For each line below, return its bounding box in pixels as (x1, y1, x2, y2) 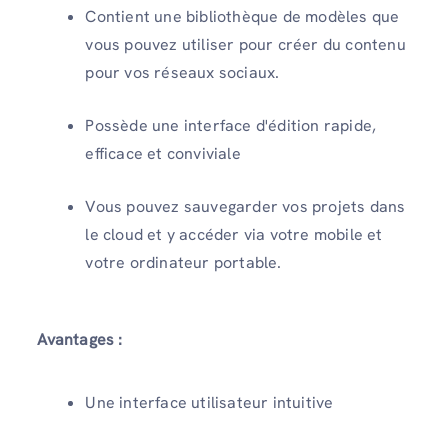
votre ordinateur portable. (85, 251, 282, 273)
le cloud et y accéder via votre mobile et (85, 223, 383, 245)
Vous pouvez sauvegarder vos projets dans (85, 195, 406, 217)
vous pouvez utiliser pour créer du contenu (85, 33, 406, 55)
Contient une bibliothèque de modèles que (85, 5, 400, 27)
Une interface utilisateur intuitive (85, 391, 334, 413)
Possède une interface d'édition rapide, (85, 114, 377, 136)
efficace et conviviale (85, 142, 241, 164)
